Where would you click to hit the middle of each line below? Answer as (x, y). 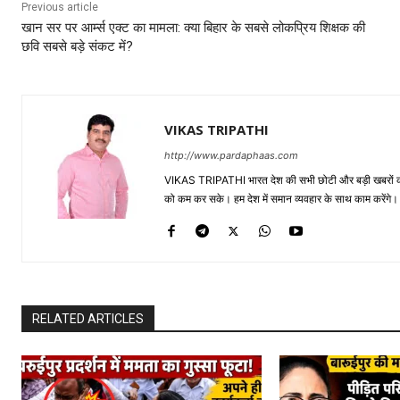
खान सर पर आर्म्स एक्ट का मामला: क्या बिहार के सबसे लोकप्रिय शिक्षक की (193, 27)
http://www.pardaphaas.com (231, 155)
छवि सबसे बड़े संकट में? (77, 46)
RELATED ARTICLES (88, 318)
